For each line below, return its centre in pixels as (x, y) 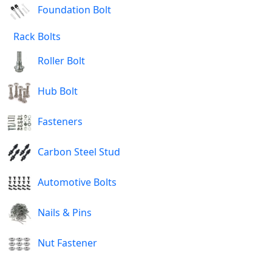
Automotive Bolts (77, 182)
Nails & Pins (65, 213)
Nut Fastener (67, 243)
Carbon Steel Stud (79, 152)
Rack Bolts (37, 36)
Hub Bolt (58, 91)
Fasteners (60, 122)
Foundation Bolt (74, 10)
